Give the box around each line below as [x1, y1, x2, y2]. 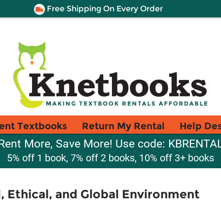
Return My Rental [82, 120, 165, 132]
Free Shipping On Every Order [44, 4, 163, 13]
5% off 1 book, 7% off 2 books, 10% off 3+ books [7, 152, 214, 164]
